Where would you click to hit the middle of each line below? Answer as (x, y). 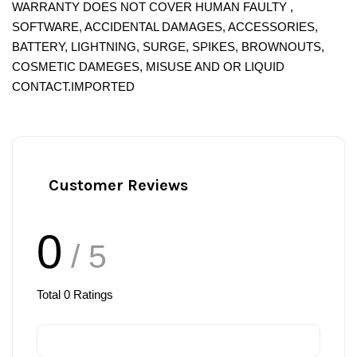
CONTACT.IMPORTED (73, 86)
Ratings (92, 294)
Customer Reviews (118, 185)
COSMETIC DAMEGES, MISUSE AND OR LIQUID (148, 66)
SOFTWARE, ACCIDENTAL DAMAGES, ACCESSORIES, (165, 26)
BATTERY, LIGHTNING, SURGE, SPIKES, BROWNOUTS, (168, 46)
